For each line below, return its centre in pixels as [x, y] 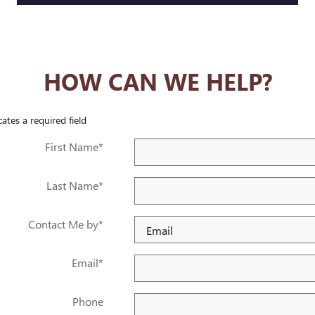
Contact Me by [63, 224]
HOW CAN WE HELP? [157, 82]
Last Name [72, 186]
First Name [71, 147]
